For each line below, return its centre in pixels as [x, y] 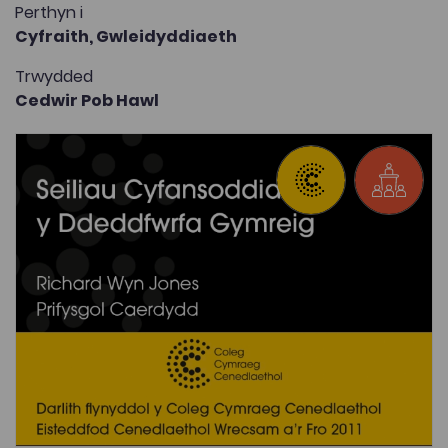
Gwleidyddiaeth [166, 36]
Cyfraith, [55, 36]
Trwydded [54, 76]
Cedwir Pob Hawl [87, 100]
